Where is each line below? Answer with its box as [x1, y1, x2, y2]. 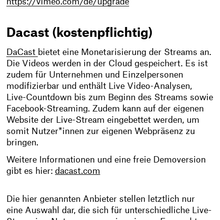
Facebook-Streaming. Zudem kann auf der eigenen [6, 104, 204, 113]
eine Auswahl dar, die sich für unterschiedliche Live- [6, 206, 212, 215]
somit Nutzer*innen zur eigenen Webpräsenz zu [6, 127, 195, 136]
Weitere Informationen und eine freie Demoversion [6, 155, 206, 164]
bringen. [6, 138, 39, 147]
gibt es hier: [6, 166, 55, 175]
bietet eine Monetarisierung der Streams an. [38, 48, 212, 56]
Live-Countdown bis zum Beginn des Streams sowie [6, 93, 214, 102]
